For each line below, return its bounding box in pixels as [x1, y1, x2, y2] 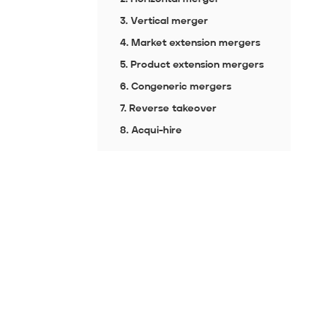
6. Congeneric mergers [119, 82, 231, 92]
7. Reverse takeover [119, 104, 217, 114]
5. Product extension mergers [119, 60, 264, 71]
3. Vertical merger [119, 16, 208, 27]
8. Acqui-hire [119, 126, 182, 136]
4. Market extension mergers [119, 38, 260, 49]
